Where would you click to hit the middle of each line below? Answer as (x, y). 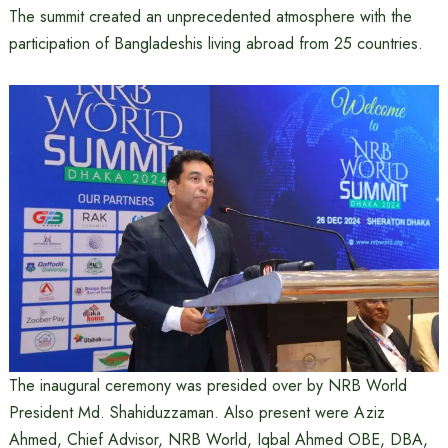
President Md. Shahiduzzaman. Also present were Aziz (196, 413)
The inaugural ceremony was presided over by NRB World (207, 386)
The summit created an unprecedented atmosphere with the (210, 16)
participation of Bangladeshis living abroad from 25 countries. (215, 43)
